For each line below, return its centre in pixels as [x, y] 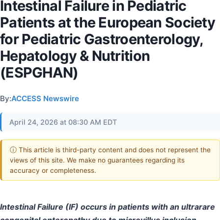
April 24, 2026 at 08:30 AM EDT [63, 122]
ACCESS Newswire [45, 98]
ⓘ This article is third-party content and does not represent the [110, 150]
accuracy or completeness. [53, 170]
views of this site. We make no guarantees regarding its [97, 160]
